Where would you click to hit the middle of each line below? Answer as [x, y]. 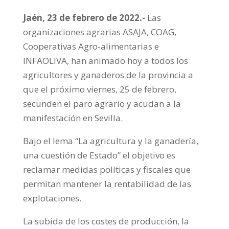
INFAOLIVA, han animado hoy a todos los [105, 61]
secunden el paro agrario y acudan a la [102, 104]
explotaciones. [52, 198]
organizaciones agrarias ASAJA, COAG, [99, 32]
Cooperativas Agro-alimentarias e [91, 46]
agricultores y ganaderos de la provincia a [108, 75]
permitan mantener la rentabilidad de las [107, 184]
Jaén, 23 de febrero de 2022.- [85, 18]
